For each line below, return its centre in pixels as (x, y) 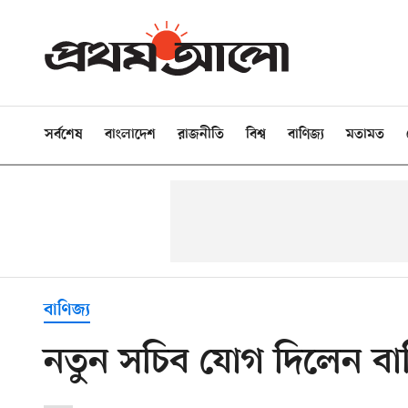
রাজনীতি (201, 135)
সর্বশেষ (64, 135)
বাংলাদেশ (130, 135)
